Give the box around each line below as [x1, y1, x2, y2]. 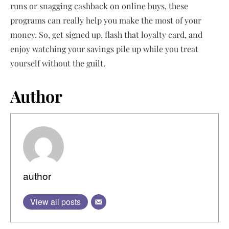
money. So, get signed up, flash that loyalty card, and [10, 29, 202, 40]
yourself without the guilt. [10, 58, 105, 68]
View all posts [30, 196, 81, 208]
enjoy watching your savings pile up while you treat [10, 43, 198, 54]
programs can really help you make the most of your [10, 15, 201, 26]
